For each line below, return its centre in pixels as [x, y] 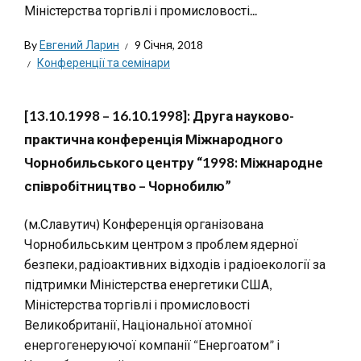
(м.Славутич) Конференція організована [144, 224]
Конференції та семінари [104, 62]
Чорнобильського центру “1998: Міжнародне [174, 162]
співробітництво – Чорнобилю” [128, 186]
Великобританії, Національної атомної [138, 324]
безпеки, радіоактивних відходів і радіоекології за [175, 264]
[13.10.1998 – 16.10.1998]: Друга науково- [159, 116]
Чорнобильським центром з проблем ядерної [161, 244]
